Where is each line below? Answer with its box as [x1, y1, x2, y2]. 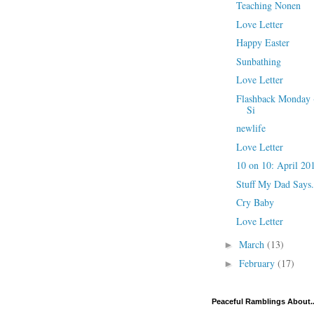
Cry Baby [235, 196, 274, 209]
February [238, 256, 278, 270]
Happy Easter [235, 36, 289, 49]
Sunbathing [235, 54, 281, 68]
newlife [235, 121, 266, 135]
